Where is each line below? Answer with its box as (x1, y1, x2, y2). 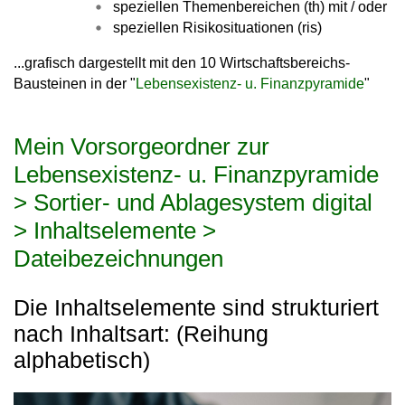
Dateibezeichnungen (14, 245, 223, 273)
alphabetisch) (14, 347, 150, 372)
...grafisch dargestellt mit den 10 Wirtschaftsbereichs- (14, 55, 350, 71)
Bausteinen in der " (14, 76, 136, 92)
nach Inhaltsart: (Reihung (14, 321, 268, 346)
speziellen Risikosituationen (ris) (113, 20, 322, 36)
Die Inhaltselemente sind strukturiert (14, 295, 379, 320)
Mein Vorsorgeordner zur (14, 133, 269, 161)
